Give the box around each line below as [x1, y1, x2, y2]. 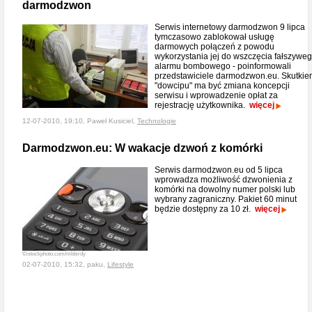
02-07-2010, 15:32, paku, [22, 260, 107, 268]
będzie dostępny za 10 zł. [155, 204, 255, 214]
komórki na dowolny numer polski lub [155, 185, 295, 194]
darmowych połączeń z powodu [155, 42, 274, 52]
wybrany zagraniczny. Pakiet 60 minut [155, 194, 297, 204]
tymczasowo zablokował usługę [155, 32, 274, 42]
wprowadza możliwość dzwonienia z [155, 175, 292, 185]
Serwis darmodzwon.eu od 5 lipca [155, 165, 283, 175]
